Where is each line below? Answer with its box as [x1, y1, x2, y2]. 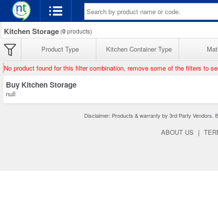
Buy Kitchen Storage [6, 79, 76, 90]
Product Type [41, 44, 79, 54]
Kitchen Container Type [106, 44, 172, 54]
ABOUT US [161, 127, 194, 137]
